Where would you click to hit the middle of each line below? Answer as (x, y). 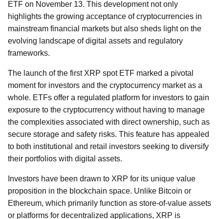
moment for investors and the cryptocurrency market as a (105, 85)
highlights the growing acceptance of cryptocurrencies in (105, 16)
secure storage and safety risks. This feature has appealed (109, 134)
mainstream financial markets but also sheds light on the (105, 29)
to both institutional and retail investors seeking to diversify (108, 146)
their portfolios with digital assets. (65, 159)
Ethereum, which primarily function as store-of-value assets (109, 203)
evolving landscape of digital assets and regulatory (95, 41)
